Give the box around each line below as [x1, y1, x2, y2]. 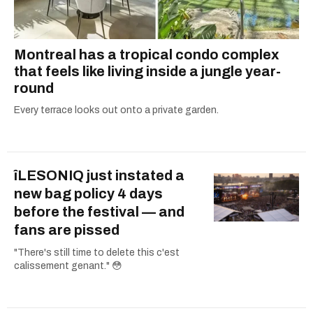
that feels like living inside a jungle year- [14, 64, 281, 80]
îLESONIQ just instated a [14, 168, 184, 184]
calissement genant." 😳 [14, 261, 122, 272]
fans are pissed [14, 222, 119, 238]
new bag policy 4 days [14, 186, 163, 202]
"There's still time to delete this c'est [14, 247, 180, 259]
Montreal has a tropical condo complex [14, 47, 279, 63]
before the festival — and [14, 204, 184, 220]
